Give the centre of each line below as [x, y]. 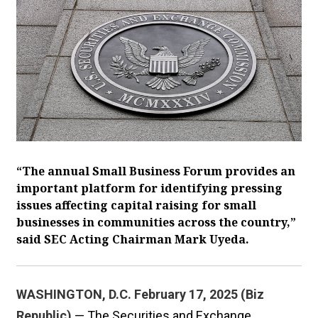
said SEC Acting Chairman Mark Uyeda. [133, 239]
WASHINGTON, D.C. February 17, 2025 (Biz [140, 294]
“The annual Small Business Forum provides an [156, 171]
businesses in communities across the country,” [156, 222]
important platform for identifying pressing [149, 188]
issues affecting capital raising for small [136, 205]
